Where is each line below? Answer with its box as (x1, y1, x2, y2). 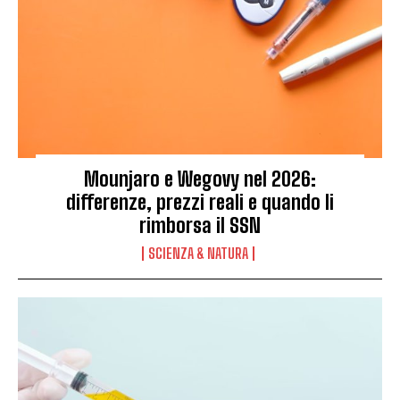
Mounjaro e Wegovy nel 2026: (84, 167, 316, 192)
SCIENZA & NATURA (147, 245, 248, 262)
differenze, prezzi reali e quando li (66, 190, 334, 215)
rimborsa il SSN (139, 213, 261, 238)
